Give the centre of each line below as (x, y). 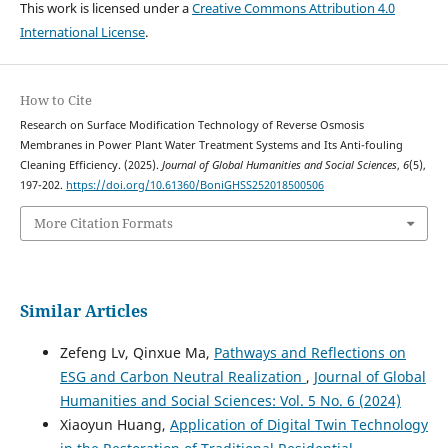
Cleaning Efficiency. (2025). (90, 165)
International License (82, 32)
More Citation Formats (103, 223)
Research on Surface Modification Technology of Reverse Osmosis (191, 125)
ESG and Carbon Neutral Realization (182, 376)
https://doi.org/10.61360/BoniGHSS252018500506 (194, 185)
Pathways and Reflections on (309, 352)
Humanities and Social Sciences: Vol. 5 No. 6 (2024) (230, 400)
